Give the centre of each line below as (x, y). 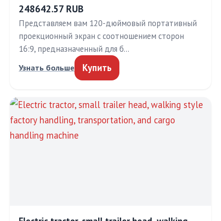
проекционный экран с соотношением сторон (101, 36)
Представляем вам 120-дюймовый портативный (108, 23)
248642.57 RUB (51, 9)
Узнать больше (47, 68)
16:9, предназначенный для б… (74, 49)
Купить (97, 68)
